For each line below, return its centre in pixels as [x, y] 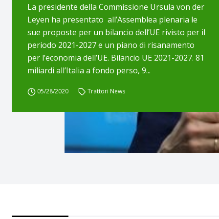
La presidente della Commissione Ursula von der [116, 7]
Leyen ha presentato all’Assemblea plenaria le [112, 20]
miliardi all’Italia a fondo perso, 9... [89, 70]
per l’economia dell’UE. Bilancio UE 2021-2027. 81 [116, 58]
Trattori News [107, 91]
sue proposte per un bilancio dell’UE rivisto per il [116, 32]
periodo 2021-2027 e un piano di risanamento [111, 45]
